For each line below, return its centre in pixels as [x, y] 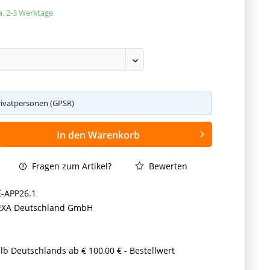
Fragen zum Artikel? [71, 166]
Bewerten [167, 166]
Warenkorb [114, 135]
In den [71, 135]
